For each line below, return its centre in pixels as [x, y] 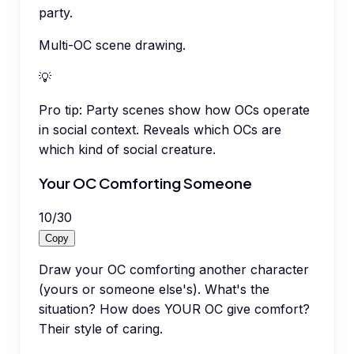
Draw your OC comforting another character [174, 269]
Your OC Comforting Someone [145, 183]
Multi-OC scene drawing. [112, 45]
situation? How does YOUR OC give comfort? [174, 309]
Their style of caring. [101, 329]
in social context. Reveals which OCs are [160, 129]
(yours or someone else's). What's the [154, 289]
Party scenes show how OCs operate [198, 109]
